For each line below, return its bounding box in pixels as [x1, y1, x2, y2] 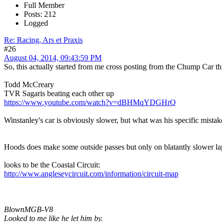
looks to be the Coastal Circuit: [4, 160, 100, 169]
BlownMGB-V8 [4, 205, 53, 214]
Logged [24, 18, 48, 27]
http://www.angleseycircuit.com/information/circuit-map [4, 169, 178, 178]
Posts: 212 [24, 9, 56, 18]
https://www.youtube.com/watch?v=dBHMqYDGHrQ [4, 98, 176, 107]
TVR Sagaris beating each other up [4, 89, 114, 98]
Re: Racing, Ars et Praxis [4, 35, 83, 44]
